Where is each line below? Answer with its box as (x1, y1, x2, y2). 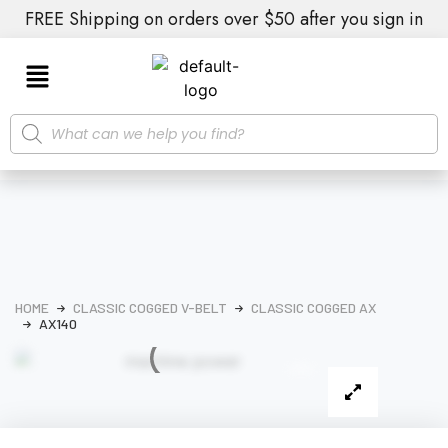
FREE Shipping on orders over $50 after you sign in (25, 6, 423, 32)
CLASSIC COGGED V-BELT (73, 299, 227, 316)
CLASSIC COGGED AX (251, 299, 376, 316)
